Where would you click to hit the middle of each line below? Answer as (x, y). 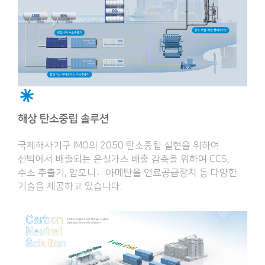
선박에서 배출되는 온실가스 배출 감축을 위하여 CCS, (124, 159)
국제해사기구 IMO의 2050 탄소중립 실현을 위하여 (119, 145)
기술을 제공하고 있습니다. (70, 186)
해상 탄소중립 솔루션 (63, 119)
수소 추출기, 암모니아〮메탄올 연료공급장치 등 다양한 (127, 172)
